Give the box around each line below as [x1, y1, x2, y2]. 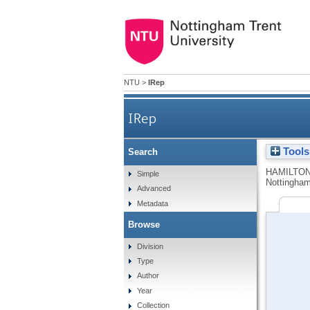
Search [127, 147, 158, 158]
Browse [127, 219, 160, 230]
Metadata [137, 199, 169, 208]
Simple [137, 169, 160, 178]
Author [137, 271, 160, 280]
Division [137, 241, 164, 250]
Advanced [137, 184, 172, 193]
